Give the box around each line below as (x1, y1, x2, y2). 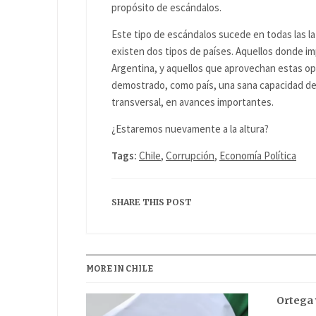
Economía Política (219, 149, 296, 162)
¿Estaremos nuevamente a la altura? (111, 122, 269, 135)
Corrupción (166, 149, 214, 162)
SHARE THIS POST (111, 197, 192, 207)
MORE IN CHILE (86, 264, 153, 274)
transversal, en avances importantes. (111, 95, 274, 109)
